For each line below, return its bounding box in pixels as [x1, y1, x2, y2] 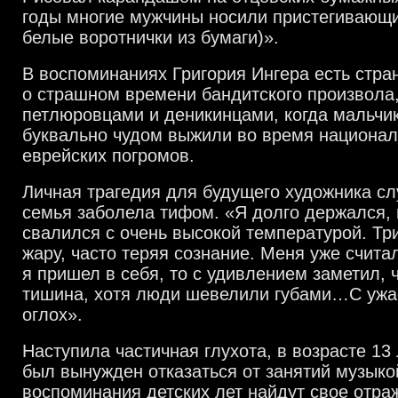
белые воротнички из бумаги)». [22, 28, 279, 47]
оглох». [22, 305, 83, 324]
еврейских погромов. [22, 146, 195, 165]
